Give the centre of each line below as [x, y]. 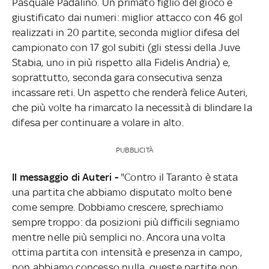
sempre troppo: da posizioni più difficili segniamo [125, 222]
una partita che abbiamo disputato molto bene [122, 192]
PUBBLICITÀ [134, 150]
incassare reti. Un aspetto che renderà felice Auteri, [130, 92]
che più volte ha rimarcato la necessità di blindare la [132, 107]
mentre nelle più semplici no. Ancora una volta [119, 237]
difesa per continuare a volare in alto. [98, 122]
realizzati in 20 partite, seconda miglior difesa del [126, 32]
